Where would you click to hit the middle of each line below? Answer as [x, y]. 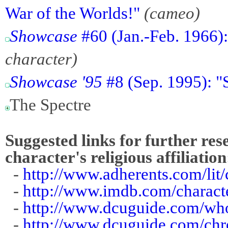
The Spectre [50, 104]
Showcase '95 [56, 81]
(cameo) [172, 13]
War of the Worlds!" [73, 13]
